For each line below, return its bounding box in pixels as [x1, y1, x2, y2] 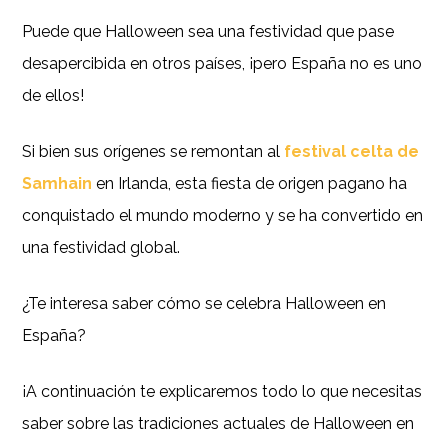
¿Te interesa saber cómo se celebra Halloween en [22, 293, 387, 313]
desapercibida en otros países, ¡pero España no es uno [22, 53, 423, 73]
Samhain [22, 173, 93, 193]
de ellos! [22, 85, 85, 105]
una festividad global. [22, 237, 181, 257]
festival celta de [284, 141, 420, 161]
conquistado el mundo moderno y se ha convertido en [22, 205, 424, 225]
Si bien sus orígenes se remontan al [22, 141, 285, 161]
